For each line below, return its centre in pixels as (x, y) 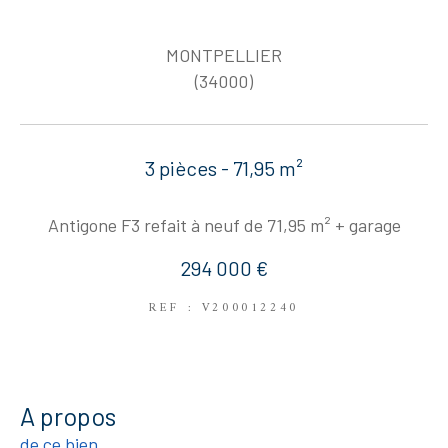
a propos (75, 415)
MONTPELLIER (224, 55)
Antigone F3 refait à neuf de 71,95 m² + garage (224, 224)
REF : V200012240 (224, 308)
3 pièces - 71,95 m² (224, 168)
